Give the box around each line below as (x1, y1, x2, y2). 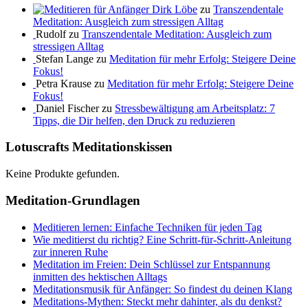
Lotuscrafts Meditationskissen (5, 140, 173, 155)
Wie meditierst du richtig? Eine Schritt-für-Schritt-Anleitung (33, 233, 291, 245)
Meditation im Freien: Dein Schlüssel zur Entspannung (33, 258, 270, 270)
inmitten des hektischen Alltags (33, 270, 167, 283)
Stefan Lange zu (36, 52, 109, 65)
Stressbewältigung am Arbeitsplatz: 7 (115, 102, 275, 114)
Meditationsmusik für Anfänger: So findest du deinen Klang (33, 283, 292, 295)
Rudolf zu (36, 27, 82, 40)
